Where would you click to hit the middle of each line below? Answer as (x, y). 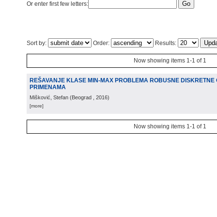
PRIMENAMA (48, 87)
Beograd (82, 97)
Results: (166, 43)
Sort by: (37, 43)
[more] (37, 106)
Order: (101, 43)
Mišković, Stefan (49, 97)
